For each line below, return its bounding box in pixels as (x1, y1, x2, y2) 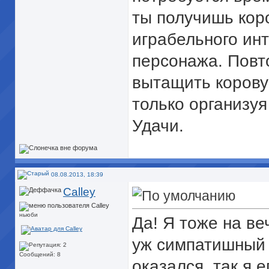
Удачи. (132, 116, 184, 135)
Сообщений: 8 (19, 251, 61, 258)
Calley (63, 186, 95, 198)
